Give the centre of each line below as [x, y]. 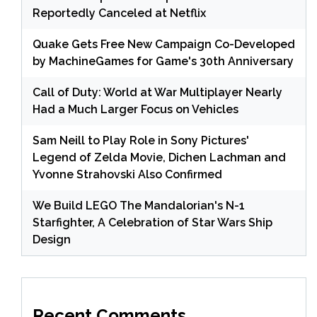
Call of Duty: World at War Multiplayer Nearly [157, 92]
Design [52, 239]
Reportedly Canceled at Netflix [119, 13]
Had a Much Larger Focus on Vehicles [136, 109]
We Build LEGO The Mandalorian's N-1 [139, 205]
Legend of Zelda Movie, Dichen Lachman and [159, 157]
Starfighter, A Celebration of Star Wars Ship [152, 222]
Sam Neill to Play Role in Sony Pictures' [141, 140]
